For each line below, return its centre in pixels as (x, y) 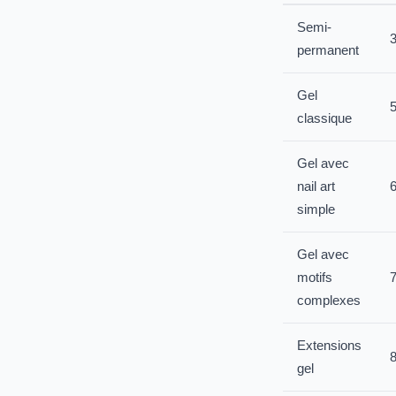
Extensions (329, 345)
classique (324, 118)
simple (316, 209)
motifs (315, 277)
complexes (329, 300)
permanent (328, 50)
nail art (316, 186)
